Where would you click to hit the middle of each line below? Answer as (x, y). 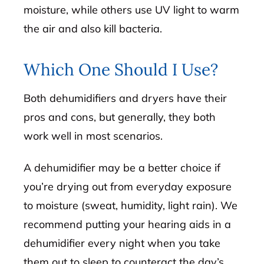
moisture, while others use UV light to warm (132, 10)
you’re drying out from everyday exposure (128, 186)
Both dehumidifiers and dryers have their (126, 98)
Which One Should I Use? (121, 69)
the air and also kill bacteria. (93, 29)
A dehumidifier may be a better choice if (122, 167)
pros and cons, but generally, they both (120, 117)
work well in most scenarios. (93, 136)
